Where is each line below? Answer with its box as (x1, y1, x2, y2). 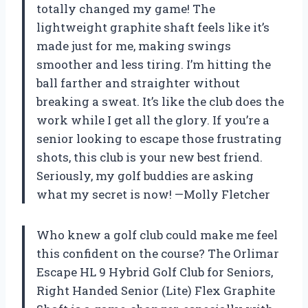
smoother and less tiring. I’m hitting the (36, 56, 271, 72)
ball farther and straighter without (36, 74, 240, 91)
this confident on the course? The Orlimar (36, 245, 279, 261)
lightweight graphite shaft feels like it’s (36, 19, 269, 35)
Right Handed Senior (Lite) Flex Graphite (36, 282, 275, 298)
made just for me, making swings (36, 37, 231, 54)
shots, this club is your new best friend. (36, 148, 263, 165)
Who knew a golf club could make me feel (36, 226, 278, 243)
